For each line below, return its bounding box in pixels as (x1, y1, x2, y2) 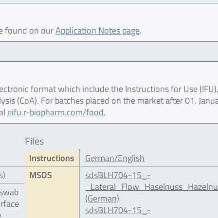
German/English (85, 151, 145, 164)
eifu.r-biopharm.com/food (7, 106, 104, 119)
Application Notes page (55, 24, 140, 37)
